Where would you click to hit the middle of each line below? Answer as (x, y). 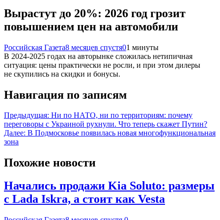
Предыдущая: (27, 115)
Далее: (15, 133)
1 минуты (142, 47)
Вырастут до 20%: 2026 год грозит (95, 13)
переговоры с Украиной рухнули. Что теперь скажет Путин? (106, 124)
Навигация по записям (65, 95)
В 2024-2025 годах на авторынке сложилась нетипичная (98, 56)
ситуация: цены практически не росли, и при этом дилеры (102, 65)
